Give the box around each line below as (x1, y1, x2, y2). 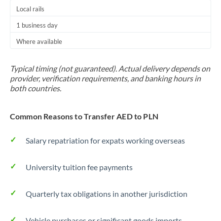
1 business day (16, 21, 58, 29)
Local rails (16, 5, 44, 13)
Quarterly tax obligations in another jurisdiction (26, 189, 187, 198)
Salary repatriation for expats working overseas (26, 136, 185, 145)
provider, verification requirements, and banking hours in (10, 74, 201, 83)
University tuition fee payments (26, 162, 133, 172)
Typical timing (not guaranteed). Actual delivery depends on (10, 64, 210, 73)
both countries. (10, 83, 61, 93)
